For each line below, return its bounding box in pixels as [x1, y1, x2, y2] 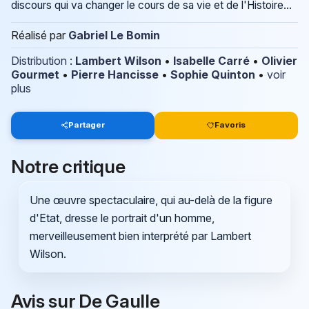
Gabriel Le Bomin [68, 28, 160, 42]
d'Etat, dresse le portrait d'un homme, [29, 210, 215, 225]
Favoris [215, 120, 246, 130]
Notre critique [11, 154, 126, 177]
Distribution [11, 53, 67, 68]
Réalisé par [11, 28, 68, 42]
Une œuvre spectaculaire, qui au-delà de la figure [29, 192, 272, 207]
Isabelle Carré [173, 53, 250, 68]
